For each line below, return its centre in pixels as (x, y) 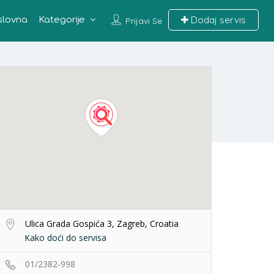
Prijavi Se (143, 21)
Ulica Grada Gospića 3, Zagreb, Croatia (101, 224)
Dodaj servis (217, 20)
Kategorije (61, 20)
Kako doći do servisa (65, 238)
